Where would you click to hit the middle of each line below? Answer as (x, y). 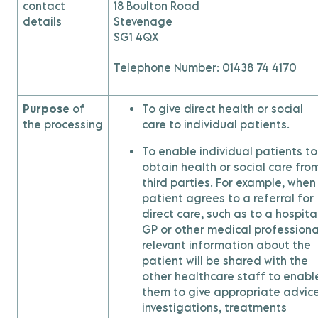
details (42, 21)
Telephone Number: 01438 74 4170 (205, 67)
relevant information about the (226, 245)
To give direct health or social (223, 109)
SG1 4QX (136, 37)
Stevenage (143, 21)
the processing (63, 124)
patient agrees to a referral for (228, 198)
